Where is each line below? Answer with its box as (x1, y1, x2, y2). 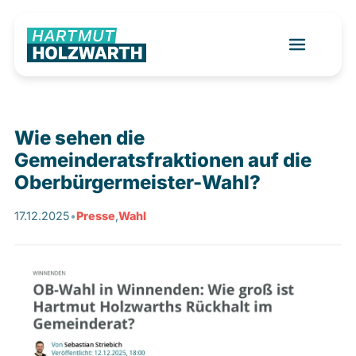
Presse (76, 209, 115, 222)
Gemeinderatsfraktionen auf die (14, 149, 311, 172)
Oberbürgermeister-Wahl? (14, 171, 261, 194)
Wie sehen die (14, 126, 145, 149)
